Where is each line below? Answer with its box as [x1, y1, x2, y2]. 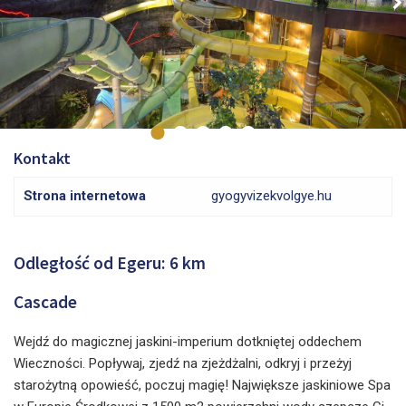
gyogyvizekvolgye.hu [211, 188, 332, 204]
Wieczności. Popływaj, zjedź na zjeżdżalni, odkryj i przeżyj [14, 355, 352, 372]
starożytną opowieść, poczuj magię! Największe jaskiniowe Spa [14, 377, 391, 393]
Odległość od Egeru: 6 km [14, 252, 206, 274]
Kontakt [14, 148, 71, 169]
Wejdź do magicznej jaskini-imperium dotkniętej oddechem [14, 333, 362, 350]
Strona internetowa [24, 188, 146, 204]
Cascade [14, 291, 77, 313]
